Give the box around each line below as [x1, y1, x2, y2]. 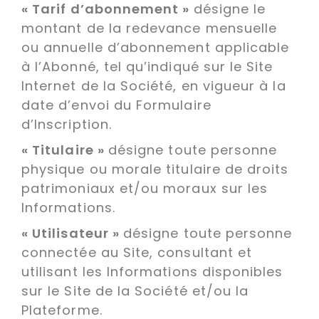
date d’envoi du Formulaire [21, 96, 211, 114]
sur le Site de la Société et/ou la [21, 282, 249, 300]
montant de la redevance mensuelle [21, 19, 278, 37]
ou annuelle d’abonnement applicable [21, 38, 290, 56]
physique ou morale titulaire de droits [21, 160, 289, 178]
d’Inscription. [21, 115, 116, 133]
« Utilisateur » [21, 224, 124, 242]
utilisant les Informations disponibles [21, 263, 283, 281]
